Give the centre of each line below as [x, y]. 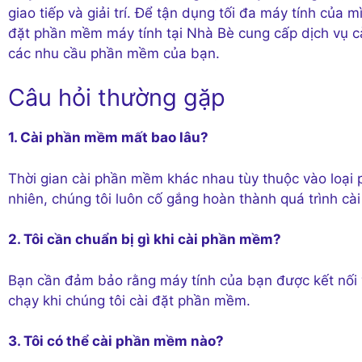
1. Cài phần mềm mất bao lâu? [108, 138]
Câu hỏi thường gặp [117, 98]
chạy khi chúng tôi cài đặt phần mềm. [129, 300]
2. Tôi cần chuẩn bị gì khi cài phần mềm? [145, 240]
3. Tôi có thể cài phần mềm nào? [116, 341]
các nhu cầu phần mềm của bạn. [114, 53]
